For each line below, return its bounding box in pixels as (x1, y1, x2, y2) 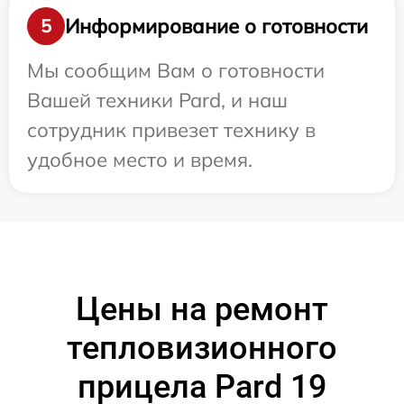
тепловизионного (67, 329, 337, 368)
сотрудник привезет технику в (27, 117, 316, 143)
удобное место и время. (27, 147, 252, 173)
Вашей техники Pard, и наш (27, 87, 288, 114)
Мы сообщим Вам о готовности (27, 58, 325, 84)
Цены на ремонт (76, 290, 328, 329)
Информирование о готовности (65, 13, 368, 39)
